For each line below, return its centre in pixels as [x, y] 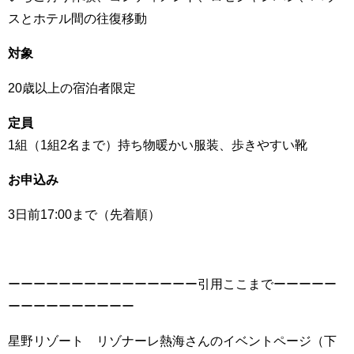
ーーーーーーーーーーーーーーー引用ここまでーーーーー [172, 283]
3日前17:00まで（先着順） [84, 214]
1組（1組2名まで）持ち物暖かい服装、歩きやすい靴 [158, 144]
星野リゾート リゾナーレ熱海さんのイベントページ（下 [172, 340]
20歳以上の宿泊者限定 [72, 87]
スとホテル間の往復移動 [77, 18]
